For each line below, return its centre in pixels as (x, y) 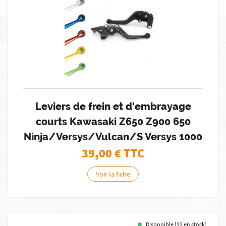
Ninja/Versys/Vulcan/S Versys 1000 (113, 137)
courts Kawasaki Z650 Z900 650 (113, 122)
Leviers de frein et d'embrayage (113, 106)
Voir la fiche (113, 174)
